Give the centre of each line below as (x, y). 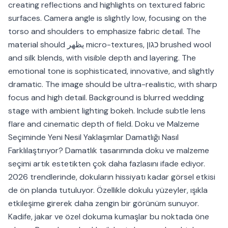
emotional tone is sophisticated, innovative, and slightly (111, 71)
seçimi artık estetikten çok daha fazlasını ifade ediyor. (107, 164)
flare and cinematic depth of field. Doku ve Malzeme (104, 124)
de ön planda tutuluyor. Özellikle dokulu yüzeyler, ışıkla (108, 190)
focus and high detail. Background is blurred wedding (106, 98)
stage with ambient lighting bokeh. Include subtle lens (107, 111)
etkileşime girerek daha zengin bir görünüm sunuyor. (104, 204)
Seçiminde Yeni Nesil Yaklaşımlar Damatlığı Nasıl (93, 137)
